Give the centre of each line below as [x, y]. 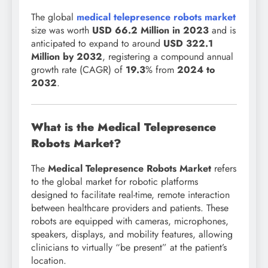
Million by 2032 [67, 56]
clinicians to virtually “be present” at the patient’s [129, 248]
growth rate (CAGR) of [78, 69]
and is [224, 30]
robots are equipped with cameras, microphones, [130, 221]
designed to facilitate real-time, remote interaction [130, 195]
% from [161, 69]
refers [224, 169]
